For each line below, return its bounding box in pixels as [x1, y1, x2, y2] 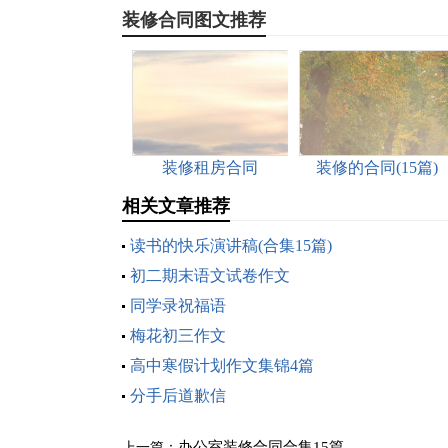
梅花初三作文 [130, 327, 226, 344]
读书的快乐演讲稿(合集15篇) [130, 237, 332, 254]
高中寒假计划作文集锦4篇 [130, 357, 314, 374]
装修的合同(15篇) [316, 159, 438, 176]
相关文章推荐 [122, 196, 230, 216]
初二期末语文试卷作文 [130, 267, 290, 284]
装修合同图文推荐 [122, 10, 266, 30]
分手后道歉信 [130, 387, 226, 404]
